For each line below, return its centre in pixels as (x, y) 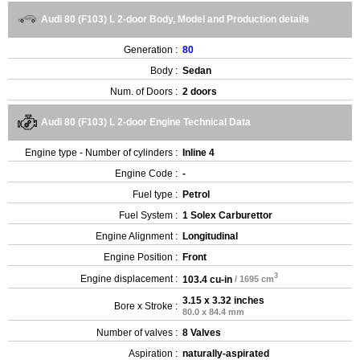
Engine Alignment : (137, 236)
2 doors (200, 91)
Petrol (196, 194)
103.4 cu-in (207, 279)
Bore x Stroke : (146, 306)
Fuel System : (148, 215)
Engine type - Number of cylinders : (101, 152)
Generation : (151, 49)
